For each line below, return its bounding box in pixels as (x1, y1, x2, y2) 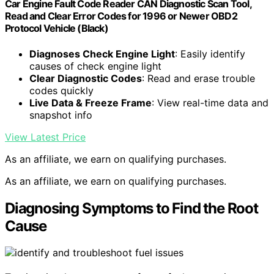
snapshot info (29, 108, 92, 121)
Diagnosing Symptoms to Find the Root (5, 199, 258, 217)
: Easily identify (175, 47, 245, 60)
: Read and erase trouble (142, 72, 255, 84)
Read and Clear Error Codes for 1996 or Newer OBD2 (5, 10, 237, 23)
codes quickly (29, 84, 94, 97)
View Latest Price (5, 130, 86, 143)
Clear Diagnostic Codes (29, 72, 142, 84)
